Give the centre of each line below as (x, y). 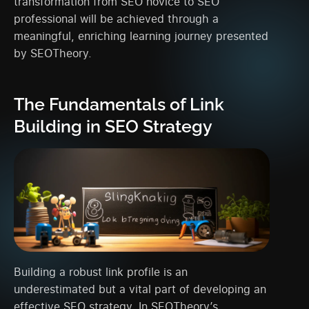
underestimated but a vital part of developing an (140, 289)
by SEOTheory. (53, 53)
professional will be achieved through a (116, 19)
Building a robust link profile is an (101, 272)
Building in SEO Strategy (113, 127)
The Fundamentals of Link (119, 104)
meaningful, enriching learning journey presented (141, 36)
